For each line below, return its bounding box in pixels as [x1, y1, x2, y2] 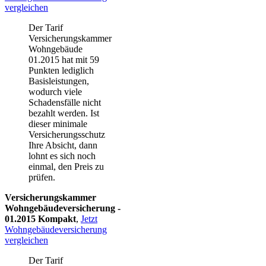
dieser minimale [28, 119, 87, 129]
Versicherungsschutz [28, 129, 105, 140]
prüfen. [28, 172, 55, 183]
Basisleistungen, [28, 76, 89, 87]
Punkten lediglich [28, 65, 94, 76]
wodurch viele [28, 87, 82, 97]
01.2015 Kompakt [5, 214, 76, 224]
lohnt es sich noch [28, 151, 96, 161]
